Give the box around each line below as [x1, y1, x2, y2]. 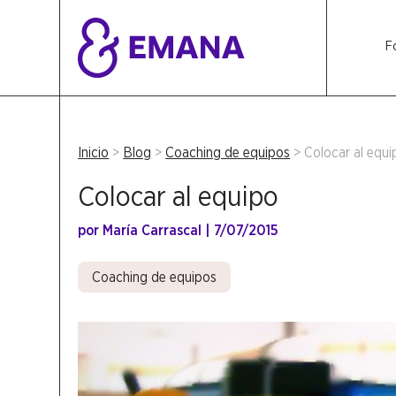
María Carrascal [103, 221, 202, 239]
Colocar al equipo [78, 179, 279, 212]
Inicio [78, 143, 110, 161]
